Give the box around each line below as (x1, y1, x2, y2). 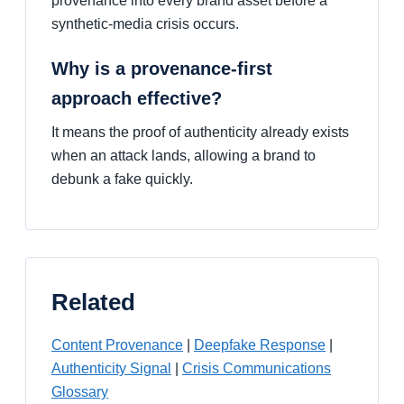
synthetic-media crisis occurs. (51, 16, 239, 32)
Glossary (51, 384, 108, 399)
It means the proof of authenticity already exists (51, 124, 349, 140)
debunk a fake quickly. (51, 171, 193, 187)
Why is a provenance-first (51, 59, 272, 78)
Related (51, 289, 135, 316)
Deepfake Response (194, 337, 326, 353)
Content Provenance (51, 337, 183, 353)
